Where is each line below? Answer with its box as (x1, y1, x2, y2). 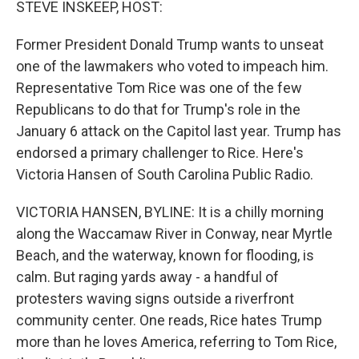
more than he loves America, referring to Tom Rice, (16, 333, 337, 350)
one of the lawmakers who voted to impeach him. (16, 58, 329, 75)
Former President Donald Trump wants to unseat (16, 36, 324, 53)
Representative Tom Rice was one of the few (16, 79, 302, 96)
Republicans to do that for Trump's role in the (16, 101, 301, 118)
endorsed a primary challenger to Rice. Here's (16, 144, 304, 161)
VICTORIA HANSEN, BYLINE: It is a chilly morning (16, 204, 324, 220)
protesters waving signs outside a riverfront (16, 290, 294, 307)
